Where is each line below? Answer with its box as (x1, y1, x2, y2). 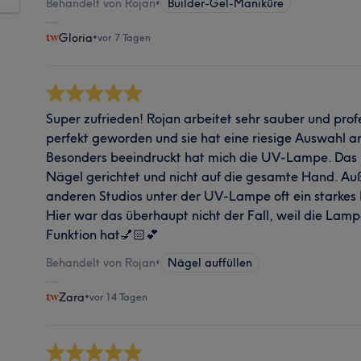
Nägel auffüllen (168, 255, 253, 270)
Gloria (59, 30, 93, 45)
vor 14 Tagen (89, 290, 148, 303)
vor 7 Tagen (98, 31, 151, 44)
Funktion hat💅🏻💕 (46, 226, 160, 243)
